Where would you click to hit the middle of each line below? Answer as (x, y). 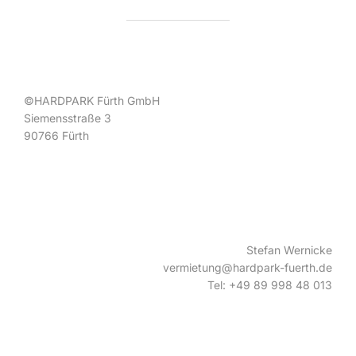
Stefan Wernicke (289, 250)
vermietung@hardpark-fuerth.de (248, 268)
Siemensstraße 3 (68, 118)
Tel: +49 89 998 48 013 (270, 285)
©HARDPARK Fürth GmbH (92, 101)
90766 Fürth (56, 136)
